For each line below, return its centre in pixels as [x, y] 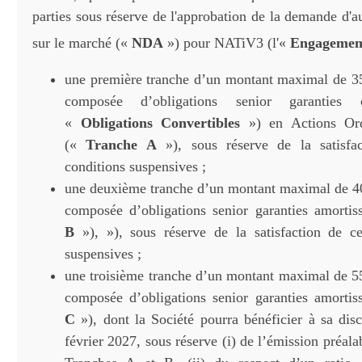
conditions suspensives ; [135, 166]
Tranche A [121, 145]
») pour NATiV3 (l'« [229, 43]
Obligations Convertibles [160, 123]
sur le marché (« [82, 43]
